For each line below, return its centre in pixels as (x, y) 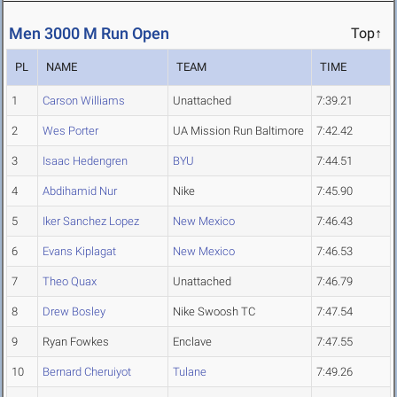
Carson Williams (84, 101)
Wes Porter (70, 131)
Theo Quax (70, 282)
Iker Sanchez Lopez (91, 222)
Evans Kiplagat (79, 252)
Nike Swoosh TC (214, 312)
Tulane (190, 372)
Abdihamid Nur (80, 191)
